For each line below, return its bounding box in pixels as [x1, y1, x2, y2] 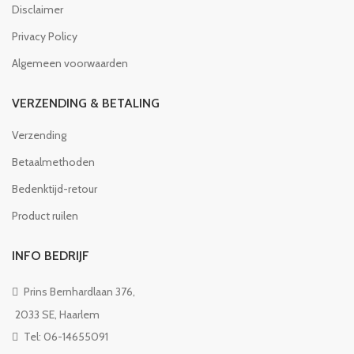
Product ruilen [12, 208, 78, 223]
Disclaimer [12, 2, 63, 17]
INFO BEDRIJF [12, 247, 89, 263]
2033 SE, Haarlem [15, 307, 100, 322]
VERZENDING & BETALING [12, 95, 160, 111]
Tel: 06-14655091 [21, 329, 108, 344]
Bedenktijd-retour [12, 181, 97, 196]
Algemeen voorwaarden [12, 55, 128, 70]
